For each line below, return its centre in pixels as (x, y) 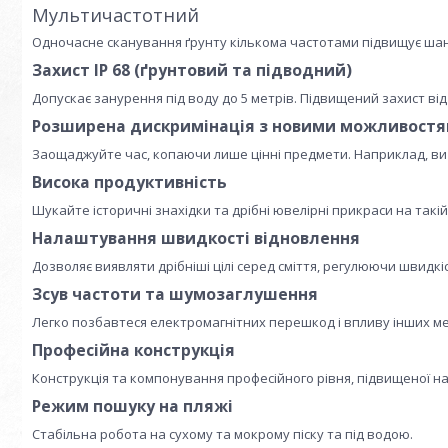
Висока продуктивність (129, 182)
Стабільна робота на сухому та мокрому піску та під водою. (222, 434)
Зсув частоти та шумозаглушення (175, 294)
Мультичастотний (115, 15)
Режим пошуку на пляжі (132, 406)
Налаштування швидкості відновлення (196, 238)
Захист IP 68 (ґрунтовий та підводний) (192, 70)
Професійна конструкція (133, 350)
